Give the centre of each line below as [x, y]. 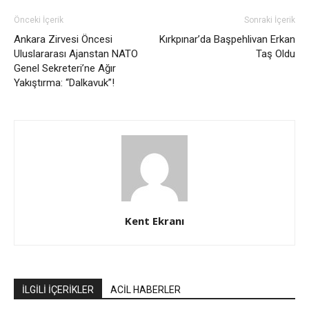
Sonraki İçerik [270, 20]
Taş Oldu [276, 53]
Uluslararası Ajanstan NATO [76, 53]
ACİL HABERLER [146, 289]
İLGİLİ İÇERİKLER [58, 289]
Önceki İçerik [39, 20]
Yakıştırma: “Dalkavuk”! [64, 82]
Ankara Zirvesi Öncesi [63, 39]
